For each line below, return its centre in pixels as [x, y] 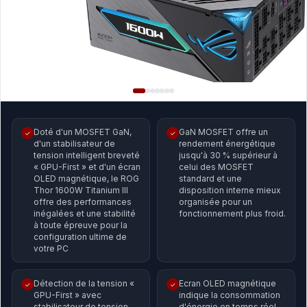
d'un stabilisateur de [74, 144]
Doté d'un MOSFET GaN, [83, 132]
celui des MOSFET [216, 167]
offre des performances [83, 202]
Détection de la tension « [84, 283]
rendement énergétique [227, 144]
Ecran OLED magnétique [228, 283]
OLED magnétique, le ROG [86, 179]
